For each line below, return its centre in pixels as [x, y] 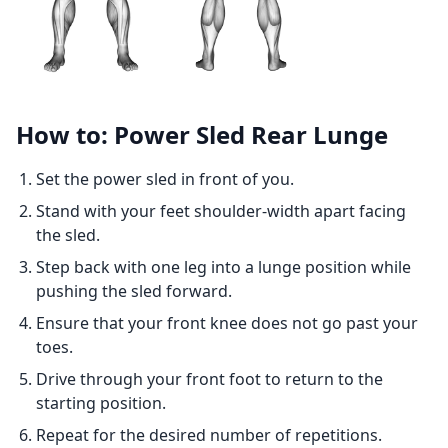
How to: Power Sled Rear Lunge [202, 134]
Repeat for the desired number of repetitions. [209, 435]
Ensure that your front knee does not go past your [227, 323]
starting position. [101, 403]
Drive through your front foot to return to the [209, 379]
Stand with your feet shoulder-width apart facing [221, 211]
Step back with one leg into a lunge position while [223, 267]
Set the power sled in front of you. [165, 179]
